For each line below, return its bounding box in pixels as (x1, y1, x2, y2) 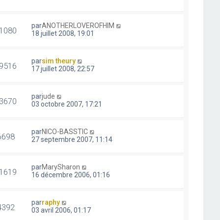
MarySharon (42, 163, 81, 171)
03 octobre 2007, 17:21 (31, 100, 103, 108)
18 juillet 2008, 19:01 (31, 29, 95, 37)
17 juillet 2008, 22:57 (31, 65, 95, 73)
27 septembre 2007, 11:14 (31, 136, 113, 143)
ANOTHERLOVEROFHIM (42, 22, 115, 29)
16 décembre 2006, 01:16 (31, 171, 110, 179)
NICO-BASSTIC (42, 128, 88, 136)
